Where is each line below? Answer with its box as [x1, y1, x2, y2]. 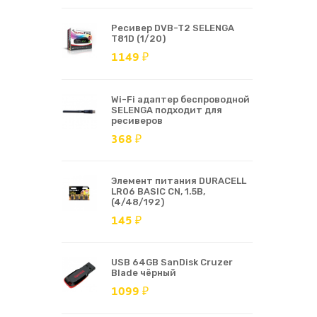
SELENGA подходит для [111, 105, 222, 115]
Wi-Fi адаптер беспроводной [111, 94, 250, 105]
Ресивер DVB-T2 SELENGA [111, 23, 234, 33]
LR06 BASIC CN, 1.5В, [111, 186, 205, 197]
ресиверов [111, 115, 163, 126]
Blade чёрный [111, 267, 176, 278]
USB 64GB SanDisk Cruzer [111, 257, 233, 267]
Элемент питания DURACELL [111, 175, 246, 186]
